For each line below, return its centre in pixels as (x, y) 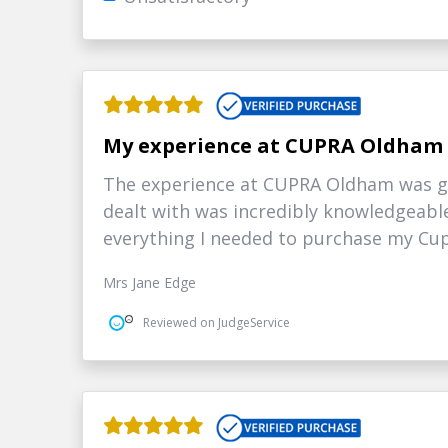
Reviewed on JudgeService (217, 322)
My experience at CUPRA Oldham (273, 146)
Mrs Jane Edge (150, 283)
